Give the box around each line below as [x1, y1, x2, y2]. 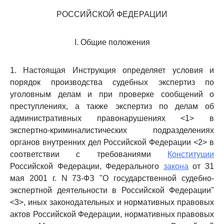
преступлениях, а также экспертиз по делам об [10, 102, 214, 110]
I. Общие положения [74, 38, 150, 46]
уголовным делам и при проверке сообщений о [10, 90, 214, 98]
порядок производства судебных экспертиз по [10, 78, 214, 86]
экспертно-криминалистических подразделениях [10, 126, 214, 134]
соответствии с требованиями [10, 150, 167, 158]
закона [163, 162, 188, 170]
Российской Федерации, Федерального [10, 162, 163, 170]
